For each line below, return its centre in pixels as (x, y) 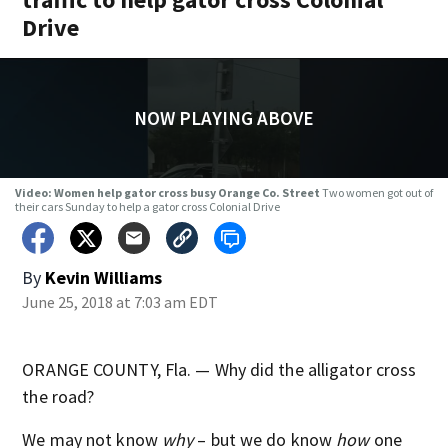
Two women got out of (377, 192)
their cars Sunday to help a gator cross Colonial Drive (147, 206)
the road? (58, 396)
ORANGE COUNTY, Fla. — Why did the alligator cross (219, 369)
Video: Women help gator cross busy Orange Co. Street (168, 192)
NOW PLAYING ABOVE (223, 118)
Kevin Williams (104, 277)
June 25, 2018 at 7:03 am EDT (120, 302)
